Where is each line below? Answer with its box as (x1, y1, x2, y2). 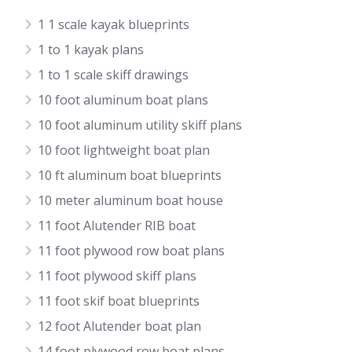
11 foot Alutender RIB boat (38, 217, 196, 234)
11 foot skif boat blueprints (38, 292, 200, 310)
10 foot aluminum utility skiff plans (38, 116, 242, 134)
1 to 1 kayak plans (38, 41, 144, 58)
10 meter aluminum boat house (38, 192, 223, 209)
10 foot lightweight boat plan (38, 141, 210, 159)
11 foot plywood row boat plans (38, 242, 225, 259)
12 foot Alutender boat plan (38, 317, 201, 335)
